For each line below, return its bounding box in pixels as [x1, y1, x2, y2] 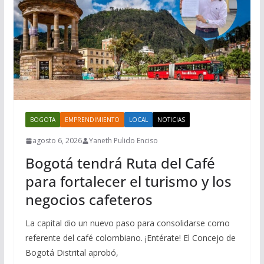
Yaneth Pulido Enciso [88, 136, 158, 146]
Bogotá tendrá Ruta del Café [25, 153, 215, 173]
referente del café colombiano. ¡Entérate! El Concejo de [25, 232, 236, 244]
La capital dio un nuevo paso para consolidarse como [25, 217, 230, 229]
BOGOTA [29, 115, 55, 124]
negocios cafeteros [25, 190, 153, 210]
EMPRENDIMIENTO [64, 115, 120, 124]
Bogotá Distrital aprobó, [25, 247, 118, 259]
